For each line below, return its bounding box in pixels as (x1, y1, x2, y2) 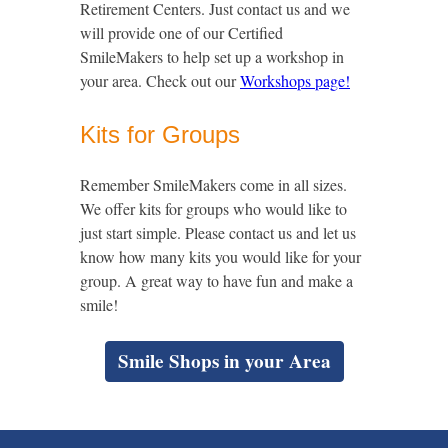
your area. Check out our (80, 69, 240, 91)
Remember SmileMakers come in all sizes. (80, 173, 347, 195)
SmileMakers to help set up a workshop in (80, 45, 344, 67)
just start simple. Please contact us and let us (80, 221, 356, 243)
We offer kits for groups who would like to (80, 197, 347, 219)
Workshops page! (240, 69, 350, 91)
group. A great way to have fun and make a (80, 269, 353, 291)
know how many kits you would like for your (80, 245, 361, 267)
